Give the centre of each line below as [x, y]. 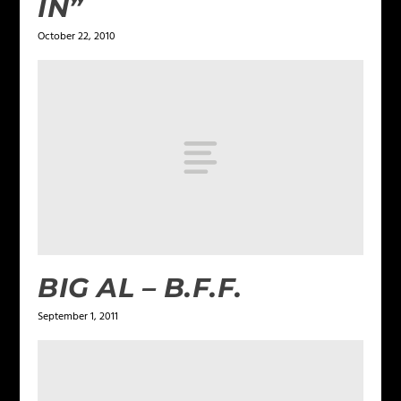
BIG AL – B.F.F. [140, 287]
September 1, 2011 [78, 316]
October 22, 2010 [77, 36]
